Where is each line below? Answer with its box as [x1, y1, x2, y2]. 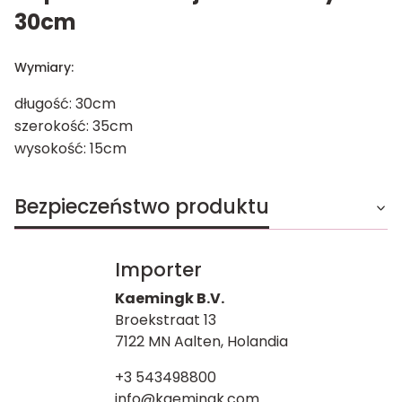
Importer [114, 256, 202, 283]
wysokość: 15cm [14, 137, 127, 159]
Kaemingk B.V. [114, 287, 224, 309]
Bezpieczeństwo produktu [14, 192, 269, 221]
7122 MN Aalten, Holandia [114, 330, 288, 352]
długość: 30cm [14, 92, 116, 114]
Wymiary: [14, 57, 77, 76]
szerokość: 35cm [14, 115, 133, 136]
